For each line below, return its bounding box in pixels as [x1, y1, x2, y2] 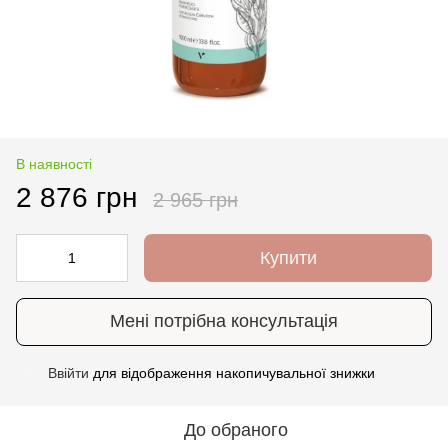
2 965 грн [153, 188, 238, 211]
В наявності [16, 155, 92, 172]
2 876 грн [16, 181, 137, 213]
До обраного [184, 419, 288, 440]
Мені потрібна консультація [110, 311, 338, 332]
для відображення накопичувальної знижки [89, 364, 375, 381]
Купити [259, 247, 317, 268]
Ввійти [48, 364, 89, 381]
